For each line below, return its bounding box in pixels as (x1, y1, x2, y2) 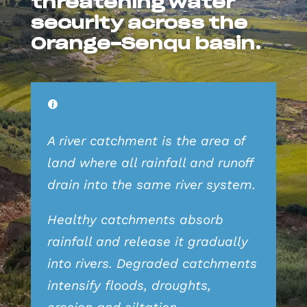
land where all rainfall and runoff (47, 154, 254, 171)
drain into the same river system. (47, 176, 256, 193)
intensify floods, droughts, (47, 277, 211, 293)
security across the (30, 15, 247, 32)
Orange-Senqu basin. (30, 36, 261, 53)
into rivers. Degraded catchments (47, 255, 257, 271)
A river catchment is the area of (47, 132, 245, 149)
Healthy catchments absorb (47, 211, 223, 228)
